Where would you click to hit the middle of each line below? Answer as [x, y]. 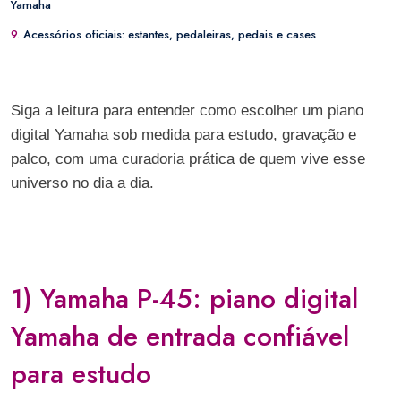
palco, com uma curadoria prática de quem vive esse [188, 159]
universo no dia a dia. [82, 183]
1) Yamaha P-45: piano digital [184, 299]
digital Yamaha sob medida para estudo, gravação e [183, 135]
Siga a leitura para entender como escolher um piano [187, 111]
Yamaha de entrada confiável [180, 336]
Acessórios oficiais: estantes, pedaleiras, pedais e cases [170, 34]
